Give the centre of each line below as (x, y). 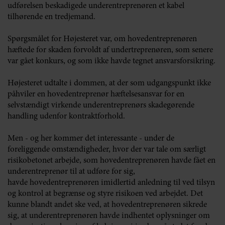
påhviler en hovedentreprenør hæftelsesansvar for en (96, 94)
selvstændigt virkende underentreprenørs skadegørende (101, 105)
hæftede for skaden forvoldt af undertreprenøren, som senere (110, 50)
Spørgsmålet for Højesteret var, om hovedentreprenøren (102, 39)
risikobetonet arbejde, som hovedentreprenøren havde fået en (111, 161)
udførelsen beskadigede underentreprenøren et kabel (96, 6)
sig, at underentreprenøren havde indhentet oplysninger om (109, 216)
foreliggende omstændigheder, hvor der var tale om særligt (107, 150)
